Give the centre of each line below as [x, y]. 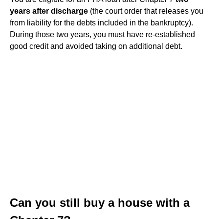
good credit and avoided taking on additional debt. [96, 46]
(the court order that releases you [146, 11]
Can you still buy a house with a [100, 203]
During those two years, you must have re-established [102, 34]
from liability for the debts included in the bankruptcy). [101, 23]
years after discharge [49, 11]
